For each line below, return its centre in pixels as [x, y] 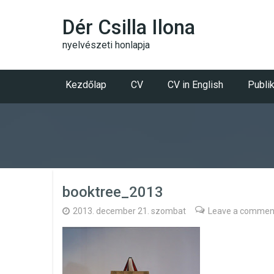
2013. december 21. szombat [129, 211]
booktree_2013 [113, 192]
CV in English [195, 85]
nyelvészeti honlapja [106, 45]
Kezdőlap [86, 85]
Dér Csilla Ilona [129, 27]
